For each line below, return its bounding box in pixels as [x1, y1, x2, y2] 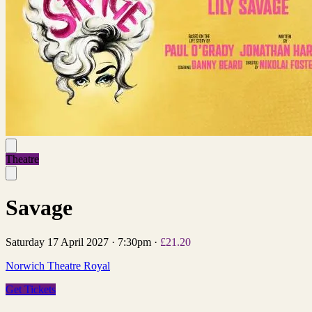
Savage [6, 195, 72, 221]
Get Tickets [6, 283, 56, 295]
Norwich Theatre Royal [6, 259, 110, 272]
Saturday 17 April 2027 [6, 235, 109, 248]
